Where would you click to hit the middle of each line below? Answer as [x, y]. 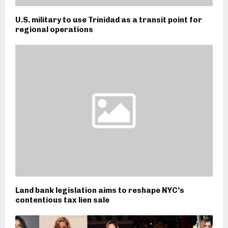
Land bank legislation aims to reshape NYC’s [100, 190]
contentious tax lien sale [62, 200]
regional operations [54, 29]
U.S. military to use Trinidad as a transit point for [109, 20]
